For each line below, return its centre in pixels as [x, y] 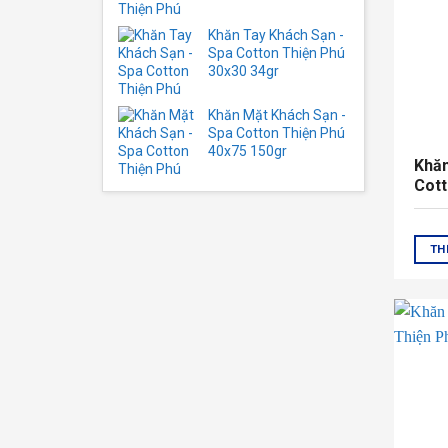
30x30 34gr [243, 71]
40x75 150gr [247, 151]
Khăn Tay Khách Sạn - [276, 35]
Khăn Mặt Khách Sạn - [277, 115]
